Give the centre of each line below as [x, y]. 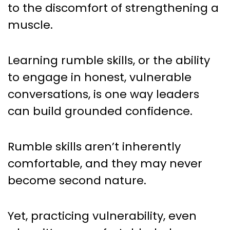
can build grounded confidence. [100, 111]
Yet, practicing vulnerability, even [102, 216]
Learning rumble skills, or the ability [109, 60]
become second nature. [77, 180]
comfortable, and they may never [105, 163]
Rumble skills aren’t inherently [94, 146]
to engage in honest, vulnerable [100, 77]
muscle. [30, 25]
